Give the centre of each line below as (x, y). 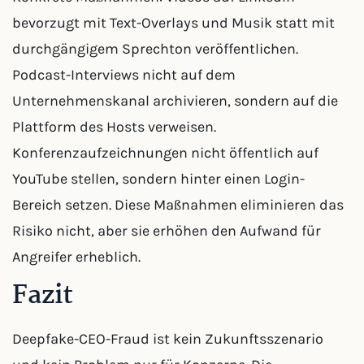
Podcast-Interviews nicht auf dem (124, 75)
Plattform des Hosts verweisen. (114, 127)
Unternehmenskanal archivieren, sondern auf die (175, 101)
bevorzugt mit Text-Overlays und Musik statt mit (173, 23)
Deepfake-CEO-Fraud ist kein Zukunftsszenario (168, 339)
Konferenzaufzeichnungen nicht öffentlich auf (165, 153)
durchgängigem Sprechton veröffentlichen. (155, 49)
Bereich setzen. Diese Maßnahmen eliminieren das (178, 205)
